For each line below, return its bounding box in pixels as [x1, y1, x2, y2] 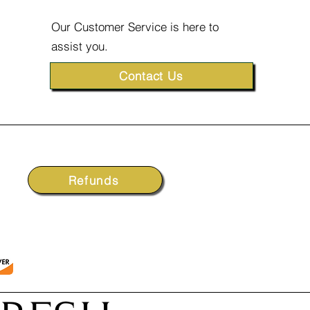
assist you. [51, 39, 108, 53]
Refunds [68, 172, 120, 188]
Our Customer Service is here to [51, 19, 219, 34]
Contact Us [119, 69, 183, 83]
